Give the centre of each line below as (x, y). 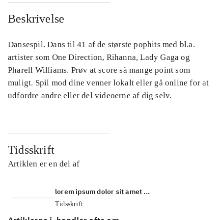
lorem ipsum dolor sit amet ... (102, 191)
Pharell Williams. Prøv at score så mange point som (99, 70)
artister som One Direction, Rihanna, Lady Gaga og (99, 57)
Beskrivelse (36, 18)
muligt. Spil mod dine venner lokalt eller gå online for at (109, 82)
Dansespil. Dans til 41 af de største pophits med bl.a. (101, 44)
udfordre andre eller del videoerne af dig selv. (90, 95)
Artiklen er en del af (44, 164)
